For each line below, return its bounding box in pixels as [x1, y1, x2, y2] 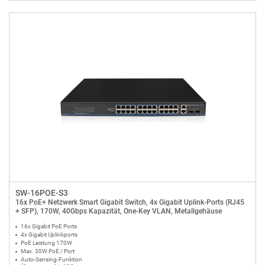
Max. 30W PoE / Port [21, 248, 76, 254]
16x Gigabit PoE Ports [21, 223, 77, 230]
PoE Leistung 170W [21, 240, 72, 246]
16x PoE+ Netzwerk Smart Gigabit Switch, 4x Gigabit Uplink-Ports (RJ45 [15, 198, 244, 206]
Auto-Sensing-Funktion [21, 256, 82, 263]
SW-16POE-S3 [15, 188, 68, 198]
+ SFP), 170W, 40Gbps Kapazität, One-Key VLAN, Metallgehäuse [15, 207, 222, 215]
